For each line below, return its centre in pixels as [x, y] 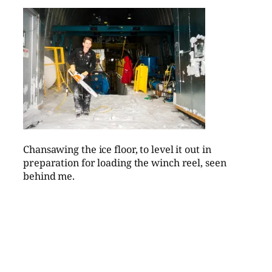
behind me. [49, 176]
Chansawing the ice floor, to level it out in [117, 149]
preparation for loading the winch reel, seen [125, 162]
